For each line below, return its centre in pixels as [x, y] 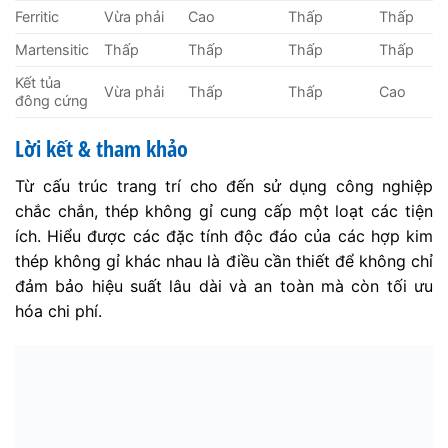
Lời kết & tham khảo [101, 149]
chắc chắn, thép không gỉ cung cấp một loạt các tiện [224, 211]
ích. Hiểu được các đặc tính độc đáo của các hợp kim [224, 236]
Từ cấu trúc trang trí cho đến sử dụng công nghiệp [224, 186]
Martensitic [52, 50]
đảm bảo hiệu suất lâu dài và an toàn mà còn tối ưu [224, 286]
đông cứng [51, 101]
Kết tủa [38, 83]
